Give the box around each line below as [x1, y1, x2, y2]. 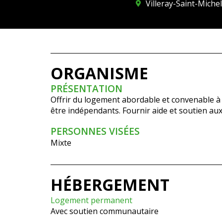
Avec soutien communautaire [51, 206, 159, 217]
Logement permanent [51, 195, 132, 206]
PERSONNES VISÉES [51, 124, 140, 138]
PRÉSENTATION [51, 82, 122, 95]
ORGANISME [51, 62, 148, 84]
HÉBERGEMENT [51, 174, 169, 195]
